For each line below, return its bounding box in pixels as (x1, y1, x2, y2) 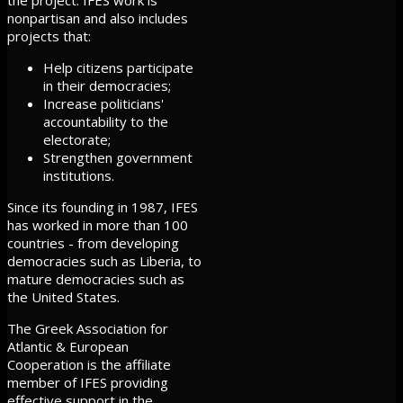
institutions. (43, 166, 114, 184)
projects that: (7, 26, 91, 45)
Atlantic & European (7, 336, 129, 355)
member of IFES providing (7, 372, 168, 391)
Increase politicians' (43, 94, 164, 112)
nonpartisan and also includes (7, 8, 188, 27)
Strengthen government (43, 148, 193, 166)
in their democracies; (43, 76, 171, 94)
